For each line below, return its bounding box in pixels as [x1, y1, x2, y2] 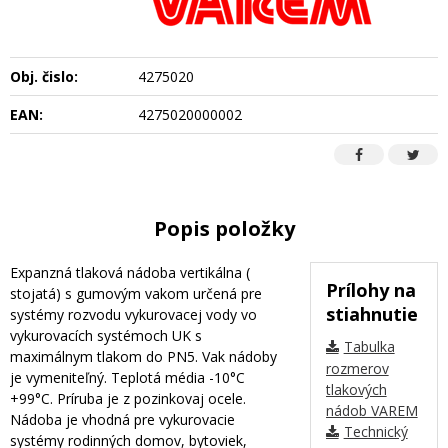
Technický [343, 421, 408, 441]
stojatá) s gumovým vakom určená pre [10, 283, 262, 303]
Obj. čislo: [10, 66, 78, 86]
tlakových [325, 379, 387, 399]
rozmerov [325, 358, 389, 378]
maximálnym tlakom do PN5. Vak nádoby [10, 346, 277, 366]
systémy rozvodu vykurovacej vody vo [10, 304, 257, 324]
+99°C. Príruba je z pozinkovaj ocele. [10, 388, 246, 408]
